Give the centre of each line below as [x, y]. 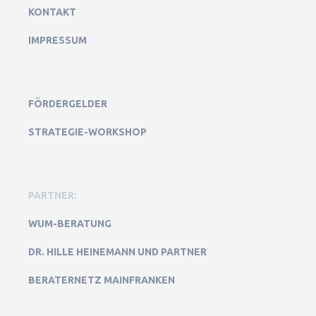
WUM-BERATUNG [70, 223]
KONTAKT [52, 12]
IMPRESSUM [57, 40]
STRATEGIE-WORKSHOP [87, 132]
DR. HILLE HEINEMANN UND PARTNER [117, 251]
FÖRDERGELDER [68, 103]
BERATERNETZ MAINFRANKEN [102, 280]
